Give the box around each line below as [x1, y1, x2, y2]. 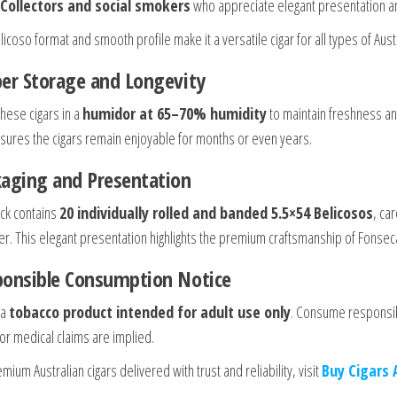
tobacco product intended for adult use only [9, 300, 291, 323]
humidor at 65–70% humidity [82, 102, 267, 124]
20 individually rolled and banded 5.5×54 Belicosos [59, 201, 373, 223]
